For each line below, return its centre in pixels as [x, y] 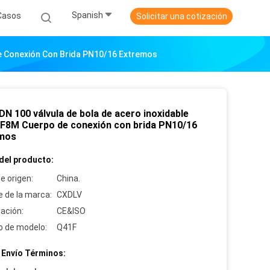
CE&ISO [71, 211]
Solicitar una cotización [181, 16]
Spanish [87, 15]
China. [68, 178]
